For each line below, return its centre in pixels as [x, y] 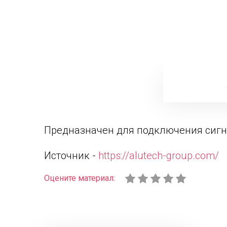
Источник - [71, 156]
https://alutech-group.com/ [159, 156]
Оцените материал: [80, 178]
